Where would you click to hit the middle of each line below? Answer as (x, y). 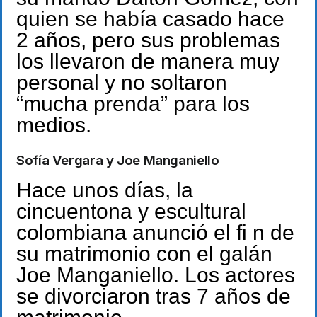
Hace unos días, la (105, 190)
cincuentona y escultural (131, 211)
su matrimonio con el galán (144, 253)
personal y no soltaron (122, 83)
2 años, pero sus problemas (148, 40)
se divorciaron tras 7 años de (154, 296)
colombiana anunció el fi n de (155, 232)
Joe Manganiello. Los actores (156, 275)
